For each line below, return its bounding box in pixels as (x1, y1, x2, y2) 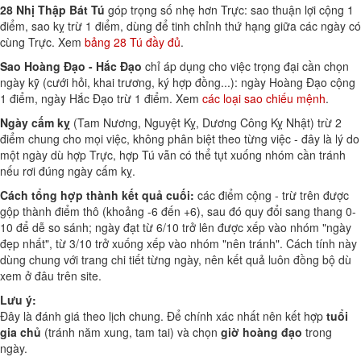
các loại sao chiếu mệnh (202, 90, 326, 106)
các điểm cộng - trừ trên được (194, 187, 349, 203)
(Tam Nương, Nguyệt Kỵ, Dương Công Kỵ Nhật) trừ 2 (70, 114, 342, 131)
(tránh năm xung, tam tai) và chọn (41, 324, 221, 340)
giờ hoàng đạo (221, 324, 302, 340)
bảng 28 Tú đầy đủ (85, 34, 180, 50)
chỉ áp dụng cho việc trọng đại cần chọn (142, 58, 349, 74)
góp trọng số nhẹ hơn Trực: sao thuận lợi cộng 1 (105, 2, 354, 18)
